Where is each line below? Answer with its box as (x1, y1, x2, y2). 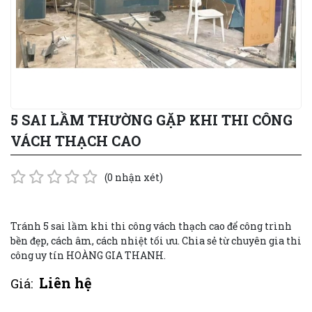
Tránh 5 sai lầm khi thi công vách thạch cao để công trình (10, 219, 292, 233)
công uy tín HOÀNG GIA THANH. (10, 248, 166, 262)
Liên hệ (39, 273, 92, 292)
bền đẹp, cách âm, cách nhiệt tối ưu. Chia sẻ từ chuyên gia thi (10, 233, 302, 247)
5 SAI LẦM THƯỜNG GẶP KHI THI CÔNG (10, 111, 292, 129)
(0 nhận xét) (104, 170, 163, 184)
